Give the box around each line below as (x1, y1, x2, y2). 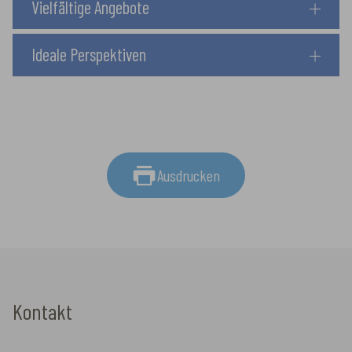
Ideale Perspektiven (31, 44, 146, 64)
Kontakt (13, 297, 72, 324)
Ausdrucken (157, 165, 220, 185)
